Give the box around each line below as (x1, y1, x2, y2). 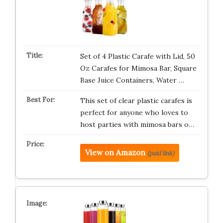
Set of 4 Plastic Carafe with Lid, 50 (80, 52, 195, 61)
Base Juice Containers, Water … (80, 76, 184, 85)
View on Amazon (85, 148, 145, 157)
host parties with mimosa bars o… (80, 120, 194, 129)
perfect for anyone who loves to (80, 108, 188, 117)
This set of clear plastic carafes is (80, 96, 192, 105)
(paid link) (147, 149, 174, 157)
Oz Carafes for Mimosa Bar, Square (80, 64, 197, 73)
